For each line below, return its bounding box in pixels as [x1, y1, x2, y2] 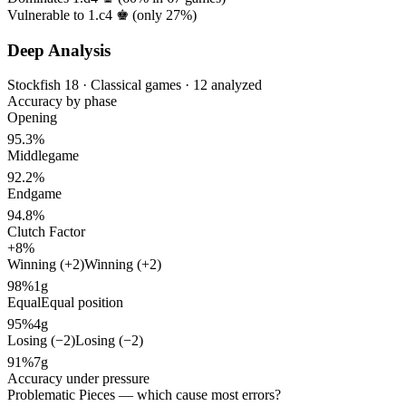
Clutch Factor [7, 224, 85, 240]
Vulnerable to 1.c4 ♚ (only [7, 6, 166, 23]
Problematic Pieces [7, 387, 115, 403]
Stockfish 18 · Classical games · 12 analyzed [7, 77, 262, 93]
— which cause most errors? [115, 387, 281, 403]
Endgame [7, 186, 62, 202]
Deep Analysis [7, 40, 111, 60]
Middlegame [7, 148, 79, 164]
